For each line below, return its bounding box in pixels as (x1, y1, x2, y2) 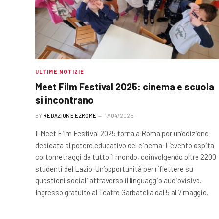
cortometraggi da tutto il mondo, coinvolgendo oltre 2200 (35, 152, 216, 161)
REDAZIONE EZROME (44, 112, 97, 119)
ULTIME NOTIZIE (35, 68, 85, 75)
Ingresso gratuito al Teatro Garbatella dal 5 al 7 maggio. (35, 187, 208, 197)
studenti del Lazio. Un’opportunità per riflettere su (35, 164, 193, 173)
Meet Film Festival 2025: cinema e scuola (35, 80, 214, 92)
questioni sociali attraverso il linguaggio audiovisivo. (35, 175, 201, 185)
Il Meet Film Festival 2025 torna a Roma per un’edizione (35, 129, 209, 138)
